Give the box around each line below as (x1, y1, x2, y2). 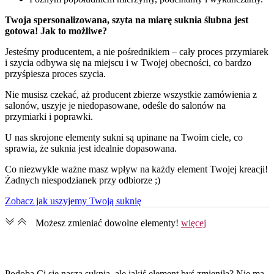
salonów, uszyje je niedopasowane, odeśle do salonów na (5, 100, 226, 111)
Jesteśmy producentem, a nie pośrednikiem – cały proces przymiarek (5, 46, 268, 57)
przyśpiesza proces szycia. (5, 68, 106, 79)
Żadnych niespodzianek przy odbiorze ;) (5, 174, 160, 185)
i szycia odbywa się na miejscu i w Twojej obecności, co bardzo (5, 57, 251, 68)
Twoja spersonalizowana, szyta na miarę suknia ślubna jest (5, 14, 248, 25)
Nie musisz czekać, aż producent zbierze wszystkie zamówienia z (5, 89, 257, 100)
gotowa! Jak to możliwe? (5, 25, 107, 36)
